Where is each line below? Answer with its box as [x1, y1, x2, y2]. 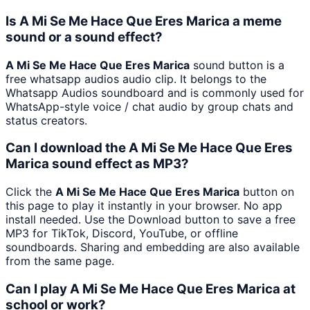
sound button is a [190, 57, 284, 72]
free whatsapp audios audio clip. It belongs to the [6, 71, 266, 86]
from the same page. [6, 254, 114, 268]
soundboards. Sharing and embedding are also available [6, 240, 300, 255]
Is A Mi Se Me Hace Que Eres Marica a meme [6, 12, 282, 29]
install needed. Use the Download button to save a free [6, 212, 295, 227]
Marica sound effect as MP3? [6, 156, 189, 172]
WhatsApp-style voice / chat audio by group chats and [6, 99, 293, 113]
